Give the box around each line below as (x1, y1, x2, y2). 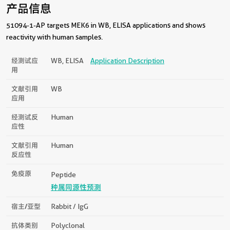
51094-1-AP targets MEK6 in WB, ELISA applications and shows (6, 21, 205, 29)
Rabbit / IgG (51, 202, 88, 210)
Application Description (90, 56, 164, 65)
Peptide (51, 170, 76, 179)
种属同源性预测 (51, 183, 101, 191)
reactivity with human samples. (6, 32, 103, 41)
